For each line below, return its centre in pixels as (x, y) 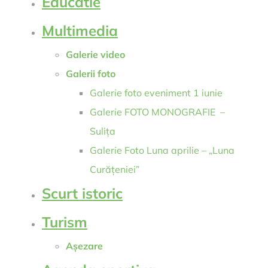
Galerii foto (91, 74)
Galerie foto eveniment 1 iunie (156, 93)
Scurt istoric (82, 193)
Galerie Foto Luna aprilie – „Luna (162, 150)
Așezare (84, 246)
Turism (65, 222)
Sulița (103, 131)
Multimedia (80, 31)
